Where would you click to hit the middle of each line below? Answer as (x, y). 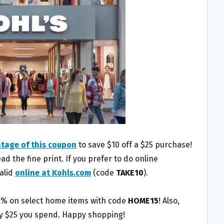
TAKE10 (130, 173)
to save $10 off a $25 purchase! (134, 145)
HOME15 (143, 201)
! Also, (169, 201)
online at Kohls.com (53, 173)
